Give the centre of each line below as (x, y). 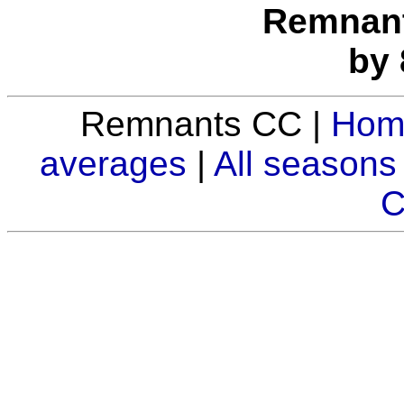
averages (113, 163)
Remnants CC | (206, 124)
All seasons (305, 163)
